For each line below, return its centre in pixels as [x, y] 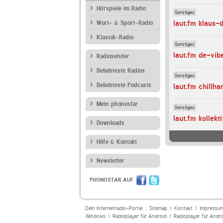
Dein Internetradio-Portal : [117, 208]
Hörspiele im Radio [121, 8]
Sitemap [158, 208]
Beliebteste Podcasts [124, 85]
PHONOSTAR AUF [111, 180]
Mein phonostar [117, 104]
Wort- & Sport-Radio [125, 23]
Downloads [111, 123]
